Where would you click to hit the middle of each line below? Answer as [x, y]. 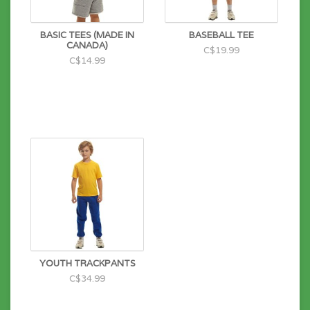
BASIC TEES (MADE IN [87, 35]
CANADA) [87, 46]
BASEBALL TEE [221, 35]
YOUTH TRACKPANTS [87, 264]
